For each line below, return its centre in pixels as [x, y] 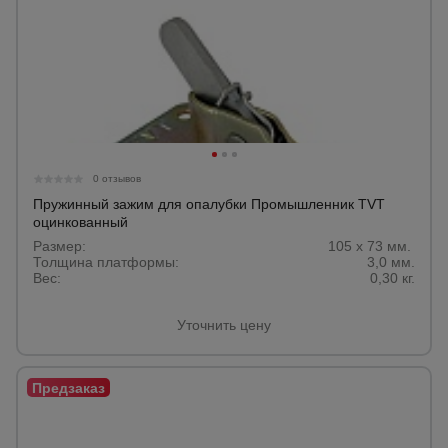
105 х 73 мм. [371, 246]
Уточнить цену [224, 325]
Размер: [59, 246]
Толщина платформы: [106, 262]
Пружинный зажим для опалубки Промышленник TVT [209, 204]
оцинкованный [80, 222]
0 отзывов [117, 178]
